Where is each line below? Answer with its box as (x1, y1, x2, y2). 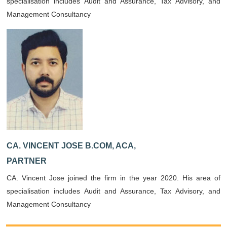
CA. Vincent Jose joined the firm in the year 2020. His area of (7, 174, 220, 182)
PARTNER (7, 157, 47, 165)
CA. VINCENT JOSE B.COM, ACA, (7, 141, 136, 150)
